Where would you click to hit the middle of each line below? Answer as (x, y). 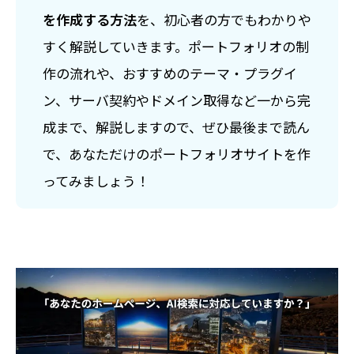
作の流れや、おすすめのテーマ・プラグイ (170, 73)
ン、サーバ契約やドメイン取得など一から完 (177, 100)
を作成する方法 (90, 19)
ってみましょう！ (96, 180)
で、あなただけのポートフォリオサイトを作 (177, 153)
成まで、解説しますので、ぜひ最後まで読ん (176, 126)
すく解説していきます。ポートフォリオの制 (176, 46)
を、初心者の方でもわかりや (224, 19)
